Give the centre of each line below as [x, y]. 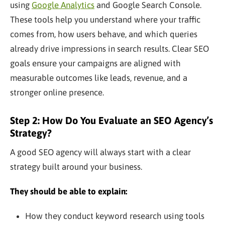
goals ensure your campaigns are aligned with [95, 63]
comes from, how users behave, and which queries [104, 34]
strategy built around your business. [76, 166]
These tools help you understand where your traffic [105, 19]
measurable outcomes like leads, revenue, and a [99, 78]
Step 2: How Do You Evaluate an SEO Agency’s [111, 120]
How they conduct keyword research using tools [115, 216]
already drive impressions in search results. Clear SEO [109, 48]
